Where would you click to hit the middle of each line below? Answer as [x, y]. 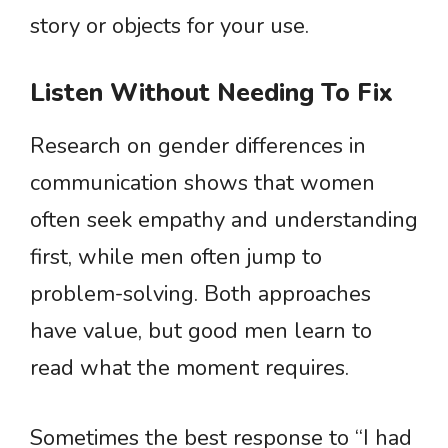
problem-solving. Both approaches [200, 294]
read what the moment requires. [189, 368]
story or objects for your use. [169, 26]
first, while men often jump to [176, 257]
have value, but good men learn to [201, 331]
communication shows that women [202, 183]
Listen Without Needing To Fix [211, 93]
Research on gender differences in [198, 146]
